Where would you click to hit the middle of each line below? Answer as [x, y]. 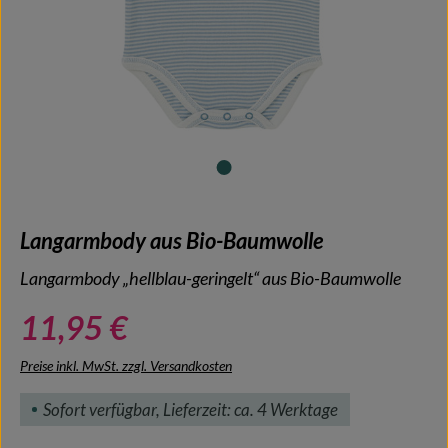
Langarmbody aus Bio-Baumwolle [171, 240]
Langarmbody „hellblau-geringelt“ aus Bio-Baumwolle [210, 278]
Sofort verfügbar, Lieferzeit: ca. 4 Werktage [190, 409]
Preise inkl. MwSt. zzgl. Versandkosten [126, 365]
